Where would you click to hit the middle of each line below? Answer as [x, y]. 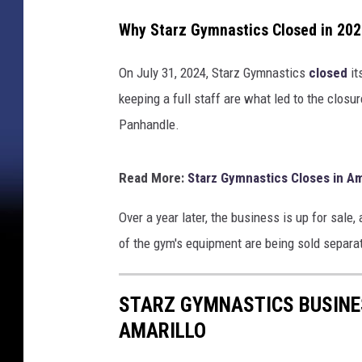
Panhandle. [149, 125]
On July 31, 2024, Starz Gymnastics [214, 73]
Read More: [153, 178]
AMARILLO [162, 331]
